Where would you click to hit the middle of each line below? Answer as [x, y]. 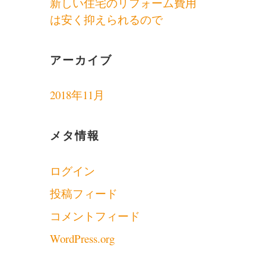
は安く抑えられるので [106, 20]
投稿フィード [83, 193]
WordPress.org [82, 238]
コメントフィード [95, 216]
